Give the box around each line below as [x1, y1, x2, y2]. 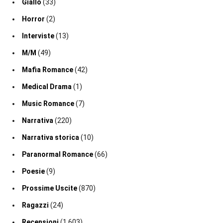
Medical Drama [22, 83, 72, 91]
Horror [22, 15, 45, 23]
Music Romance [22, 100, 74, 108]
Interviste [22, 32, 54, 40]
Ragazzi [22, 201, 49, 210]
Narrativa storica [22, 133, 79, 142]
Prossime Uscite [22, 184, 77, 193]
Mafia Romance [22, 66, 73, 74]
